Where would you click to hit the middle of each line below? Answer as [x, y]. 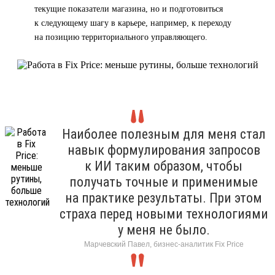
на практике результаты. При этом [164, 198]
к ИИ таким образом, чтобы [164, 166]
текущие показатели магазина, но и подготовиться [129, 9]
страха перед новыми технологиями [164, 214]
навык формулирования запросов [164, 150]
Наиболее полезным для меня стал [164, 134]
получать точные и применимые [164, 182]
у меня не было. [164, 230]
